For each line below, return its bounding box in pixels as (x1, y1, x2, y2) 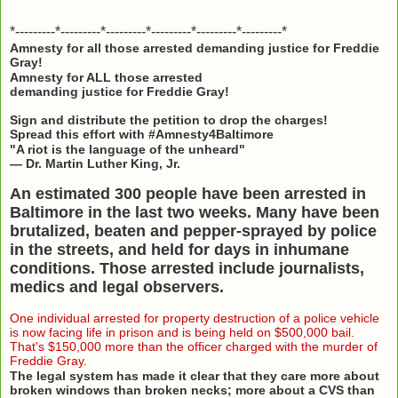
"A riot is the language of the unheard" (10, 141, 245, 156)
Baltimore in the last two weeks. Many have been (10, 203, 379, 221)
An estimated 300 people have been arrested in (10, 184, 366, 203)
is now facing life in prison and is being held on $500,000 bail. (10, 324, 354, 339)
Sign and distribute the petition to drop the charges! (10, 112, 328, 127)
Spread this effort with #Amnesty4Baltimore (10, 126, 274, 141)
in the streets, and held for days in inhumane (10, 240, 349, 259)
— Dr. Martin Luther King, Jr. (10, 155, 180, 171)
